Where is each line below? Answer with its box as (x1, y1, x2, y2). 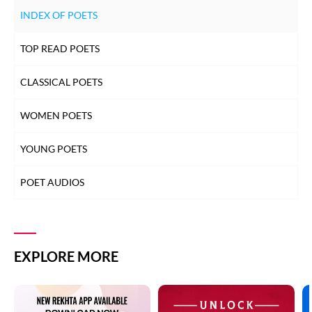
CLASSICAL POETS (20, 75, 102, 88)
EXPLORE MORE (14, 247, 118, 265)
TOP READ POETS (20, 42, 100, 54)
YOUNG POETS (20, 142, 87, 155)
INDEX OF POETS (20, 8, 97, 21)
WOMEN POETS (20, 109, 92, 121)
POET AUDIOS (20, 175, 84, 188)
